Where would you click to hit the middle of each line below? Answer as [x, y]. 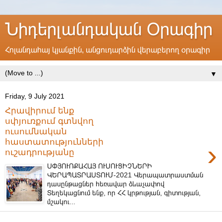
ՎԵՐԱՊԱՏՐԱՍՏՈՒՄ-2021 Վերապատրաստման [125, 175]
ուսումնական [36, 131]
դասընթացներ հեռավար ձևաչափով [106, 184]
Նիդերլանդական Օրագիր [109, 29]
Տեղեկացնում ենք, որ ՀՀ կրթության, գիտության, [124, 193]
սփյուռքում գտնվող [49, 121]
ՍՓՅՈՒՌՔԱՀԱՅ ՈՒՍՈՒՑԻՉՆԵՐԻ [100, 166]
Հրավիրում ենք [40, 110]
